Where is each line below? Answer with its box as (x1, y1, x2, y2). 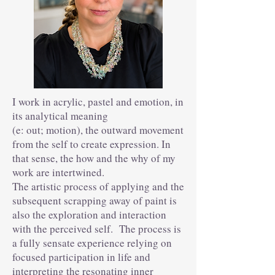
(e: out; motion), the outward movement (12, 123, 184, 137)
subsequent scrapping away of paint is (12, 193, 177, 207)
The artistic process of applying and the (12, 179, 184, 193)
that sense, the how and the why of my (12, 151, 176, 165)
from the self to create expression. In (12, 137, 171, 151)
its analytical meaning (12, 109, 108, 123)
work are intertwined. (12, 165, 104, 179)
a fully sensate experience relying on (12, 236, 172, 250)
